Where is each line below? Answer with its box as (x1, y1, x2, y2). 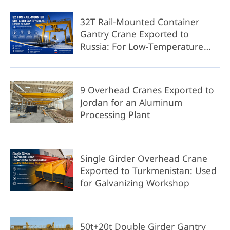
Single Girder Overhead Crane (80, 152, 207, 165)
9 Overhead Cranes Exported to (80, 84, 214, 97)
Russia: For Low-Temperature (80, 40, 204, 52)
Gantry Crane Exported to (80, 27, 189, 40)
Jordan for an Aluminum (80, 96, 182, 109)
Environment (80, 52, 135, 65)
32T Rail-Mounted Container (80, 15, 199, 28)
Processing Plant (80, 108, 150, 121)
